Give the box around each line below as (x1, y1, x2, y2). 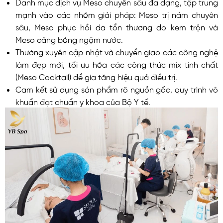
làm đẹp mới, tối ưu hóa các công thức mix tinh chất (15, 60, 218, 68)
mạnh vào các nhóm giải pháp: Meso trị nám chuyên (15, 10, 218, 18)
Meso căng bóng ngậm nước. (15, 35, 123, 43)
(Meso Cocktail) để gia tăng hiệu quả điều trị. (15, 72, 177, 81)
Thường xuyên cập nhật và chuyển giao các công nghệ (15, 47, 218, 56)
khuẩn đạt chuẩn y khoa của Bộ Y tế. (15, 97, 150, 106)
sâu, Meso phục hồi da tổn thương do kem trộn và (15, 22, 218, 31)
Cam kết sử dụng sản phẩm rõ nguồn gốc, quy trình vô (15, 85, 218, 93)
